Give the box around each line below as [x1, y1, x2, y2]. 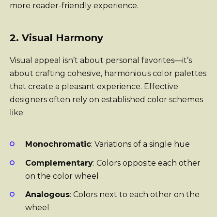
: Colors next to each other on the [70, 189, 200, 199]
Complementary [25, 158, 93, 168]
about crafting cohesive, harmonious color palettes [10, 69, 206, 78]
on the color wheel [25, 171, 99, 181]
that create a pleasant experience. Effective [10, 82, 178, 92]
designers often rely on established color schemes [10, 95, 203, 105]
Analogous [25, 189, 70, 199]
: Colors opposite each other [93, 158, 201, 168]
